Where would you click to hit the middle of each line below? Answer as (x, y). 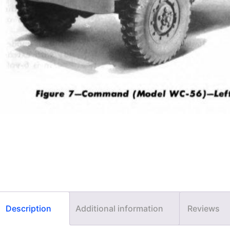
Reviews (204, 208)
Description (28, 208)
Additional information (119, 208)
